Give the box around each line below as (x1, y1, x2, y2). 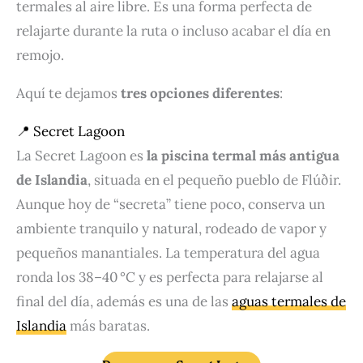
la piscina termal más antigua (147, 147, 340, 165)
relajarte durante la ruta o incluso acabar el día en (16, 22, 331, 41)
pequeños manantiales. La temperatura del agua (16, 244, 320, 263)
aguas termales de (232, 293, 346, 311)
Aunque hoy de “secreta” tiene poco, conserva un (16, 195, 325, 214)
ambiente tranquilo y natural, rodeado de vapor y (16, 220, 327, 238)
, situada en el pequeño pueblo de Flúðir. (88, 171, 341, 190)
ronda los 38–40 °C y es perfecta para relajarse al (16, 268, 323, 287)
